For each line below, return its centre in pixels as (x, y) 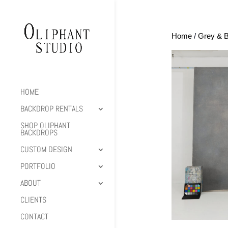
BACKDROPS (39, 133)
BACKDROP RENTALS (52, 109)
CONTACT (34, 217)
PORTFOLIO (38, 166)
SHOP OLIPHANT (45, 126)
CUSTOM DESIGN (46, 150)
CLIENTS (33, 200)
